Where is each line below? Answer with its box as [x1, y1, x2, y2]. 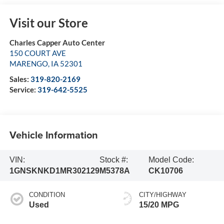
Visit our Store [9, 15, 88, 30]
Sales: [9, 74, 30, 83]
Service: [9, 84, 37, 94]
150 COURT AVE [9, 48, 66, 57]
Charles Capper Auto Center [9, 37, 105, 47]
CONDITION [28, 190, 65, 198]
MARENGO [9, 58, 48, 68]
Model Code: [148, 155, 194, 164]
